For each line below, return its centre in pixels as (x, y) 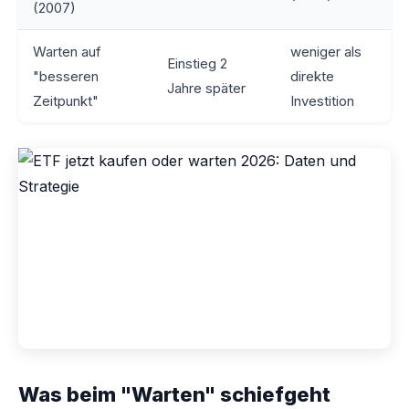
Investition (322, 101)
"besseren (66, 77)
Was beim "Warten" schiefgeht (174, 395)
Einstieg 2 (197, 64)
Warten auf (67, 52)
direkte (312, 77)
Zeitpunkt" (66, 101)
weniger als (326, 52)
